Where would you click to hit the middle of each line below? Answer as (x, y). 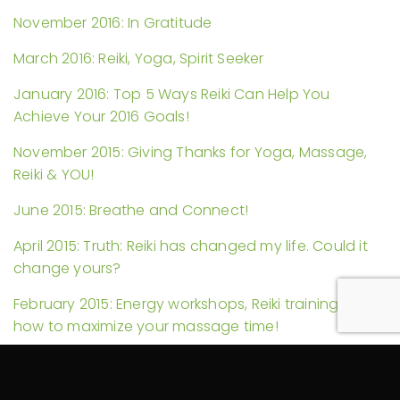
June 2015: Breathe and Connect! (131, 210)
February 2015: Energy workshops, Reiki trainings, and (198, 304)
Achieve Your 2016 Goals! (101, 116)
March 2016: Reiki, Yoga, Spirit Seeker (139, 58)
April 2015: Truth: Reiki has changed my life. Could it (191, 246)
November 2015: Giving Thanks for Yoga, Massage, (191, 152)
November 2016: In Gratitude (113, 22)
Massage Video (69, 384)
